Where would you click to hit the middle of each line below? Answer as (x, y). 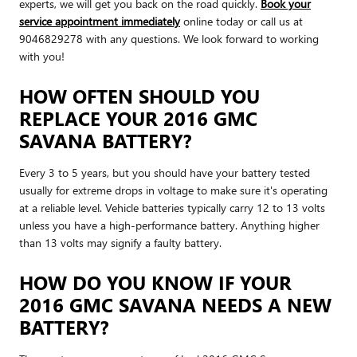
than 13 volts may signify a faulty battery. (120, 242)
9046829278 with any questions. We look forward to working (169, 38)
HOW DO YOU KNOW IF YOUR (155, 282)
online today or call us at (241, 21)
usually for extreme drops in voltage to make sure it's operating (173, 190)
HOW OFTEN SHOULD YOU (139, 95)
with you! (42, 56)
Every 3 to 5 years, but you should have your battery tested (165, 172)
